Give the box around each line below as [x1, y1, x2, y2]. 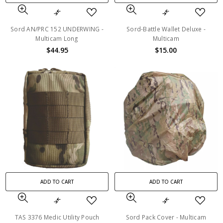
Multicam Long [35, 34, 79, 43]
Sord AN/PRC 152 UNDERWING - [10, 24, 104, 33]
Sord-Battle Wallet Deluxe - [126, 24, 206, 33]
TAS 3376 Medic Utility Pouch [14, 213, 100, 222]
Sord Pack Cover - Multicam [125, 213, 207, 222]
